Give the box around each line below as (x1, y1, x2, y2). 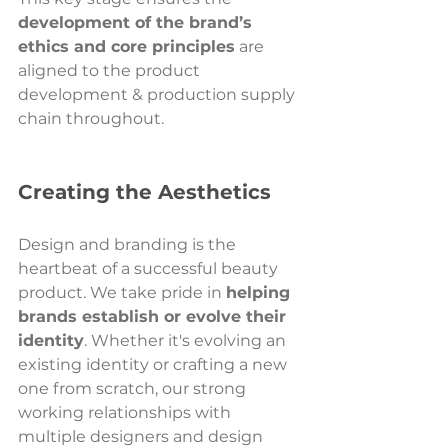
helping (226, 283, 295, 303)
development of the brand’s (18, 13, 257, 33)
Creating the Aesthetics (18, 180, 277, 205)
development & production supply (18, 85, 299, 105)
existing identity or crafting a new (18, 355, 291, 375)
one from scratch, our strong (18, 379, 250, 399)
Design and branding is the (18, 235, 240, 255)
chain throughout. (18, 109, 164, 129)
